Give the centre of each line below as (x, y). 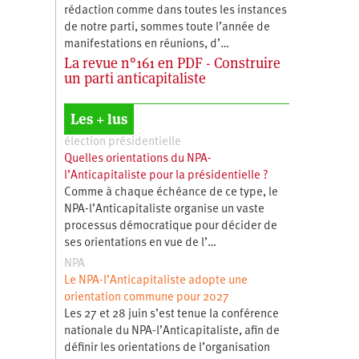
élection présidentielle (122, 142)
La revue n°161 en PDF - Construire (172, 63)
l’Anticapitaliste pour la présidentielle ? (166, 175)
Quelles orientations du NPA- (137, 159)
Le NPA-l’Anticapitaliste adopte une (155, 280)
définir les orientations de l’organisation (167, 348)
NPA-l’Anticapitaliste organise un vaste (164, 209)
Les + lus (99, 119)
